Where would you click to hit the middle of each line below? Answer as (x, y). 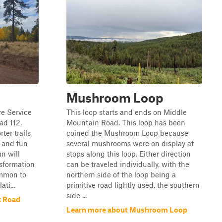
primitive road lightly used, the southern (133, 185)
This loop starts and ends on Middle (127, 112)
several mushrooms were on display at (130, 143)
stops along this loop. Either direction (129, 154)
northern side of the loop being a (121, 174)
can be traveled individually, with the (128, 164)
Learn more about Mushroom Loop (127, 210)
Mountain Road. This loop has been (126, 122)
